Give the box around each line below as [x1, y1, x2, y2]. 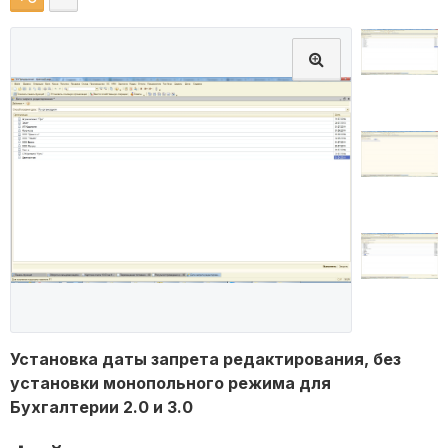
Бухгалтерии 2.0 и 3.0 [10, 397, 193, 418]
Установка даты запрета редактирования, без [10, 349, 401, 370]
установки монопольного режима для [10, 373, 331, 394]
